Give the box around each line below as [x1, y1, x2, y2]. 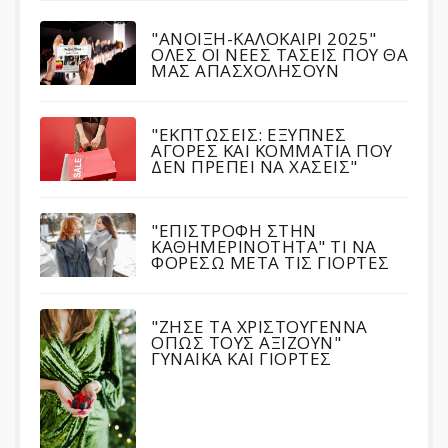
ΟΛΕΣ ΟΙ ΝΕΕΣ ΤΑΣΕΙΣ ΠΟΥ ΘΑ [151, 43, 408, 66]
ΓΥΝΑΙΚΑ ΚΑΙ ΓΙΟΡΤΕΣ [151, 347, 332, 370]
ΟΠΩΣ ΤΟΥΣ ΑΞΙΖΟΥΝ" [151, 331, 341, 354]
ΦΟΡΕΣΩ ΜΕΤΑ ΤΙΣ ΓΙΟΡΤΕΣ [151, 251, 390, 274]
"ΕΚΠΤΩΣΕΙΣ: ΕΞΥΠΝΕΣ [151, 123, 347, 146]
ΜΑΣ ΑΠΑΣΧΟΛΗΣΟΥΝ [151, 59, 339, 82]
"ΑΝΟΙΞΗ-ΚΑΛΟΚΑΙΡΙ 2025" [151, 27, 377, 50]
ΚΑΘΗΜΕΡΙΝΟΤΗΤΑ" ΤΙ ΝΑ [151, 235, 377, 258]
